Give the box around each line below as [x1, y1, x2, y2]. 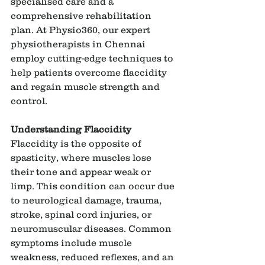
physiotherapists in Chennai [11, 38, 148, 49]
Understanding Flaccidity [11, 123, 131, 134]
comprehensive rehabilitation [11, 9, 154, 21]
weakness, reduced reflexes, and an [11, 251, 176, 262]
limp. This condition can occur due [11, 180, 177, 191]
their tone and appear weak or [11, 166, 153, 177]
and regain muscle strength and [11, 80, 162, 92]
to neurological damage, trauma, [11, 194, 164, 205]
